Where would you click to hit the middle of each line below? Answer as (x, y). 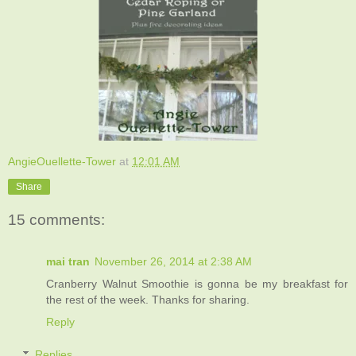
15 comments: (56, 220)
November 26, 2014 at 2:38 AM (173, 261)
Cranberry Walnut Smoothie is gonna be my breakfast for (197, 283)
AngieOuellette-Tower (62, 161)
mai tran (68, 261)
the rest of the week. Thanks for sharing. (148, 299)
